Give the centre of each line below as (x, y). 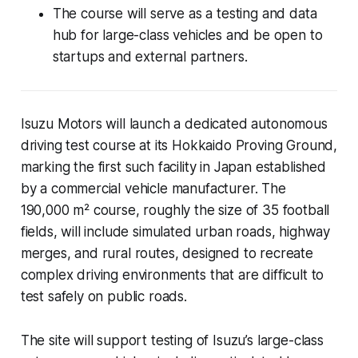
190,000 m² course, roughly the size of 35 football (175, 211)
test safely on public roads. (103, 297)
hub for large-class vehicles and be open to (187, 36)
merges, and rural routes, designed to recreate (167, 254)
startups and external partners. (150, 57)
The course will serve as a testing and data (185, 14)
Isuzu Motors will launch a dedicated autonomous (174, 124)
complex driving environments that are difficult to (172, 275)
